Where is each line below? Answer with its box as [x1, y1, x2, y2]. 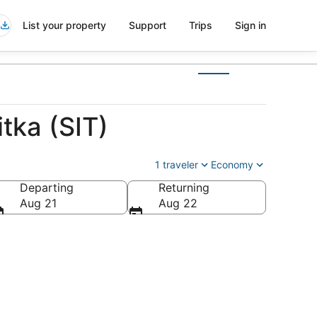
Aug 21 [20, 196, 57, 210]
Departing [20, 180, 74, 195]
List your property [23, 19, 106, 31]
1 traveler [155, 158, 198, 171]
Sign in [235, 19, 266, 31]
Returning [158, 180, 209, 195]
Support [129, 19, 166, 31]
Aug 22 [158, 196, 197, 210]
